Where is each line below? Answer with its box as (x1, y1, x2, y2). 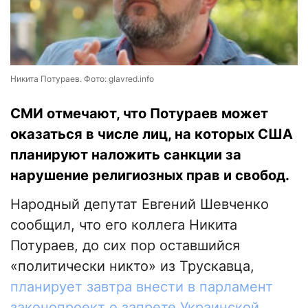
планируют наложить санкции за (10, 146, 241, 164)
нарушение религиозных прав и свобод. (10, 167, 289, 184)
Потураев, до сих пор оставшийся (10, 237, 240, 254)
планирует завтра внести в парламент (10, 278, 273, 296)
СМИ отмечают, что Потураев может (10, 105, 268, 122)
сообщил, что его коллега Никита (10, 217, 237, 234)
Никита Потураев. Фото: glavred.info (10, 74, 154, 85)
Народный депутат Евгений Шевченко (10, 196, 269, 213)
